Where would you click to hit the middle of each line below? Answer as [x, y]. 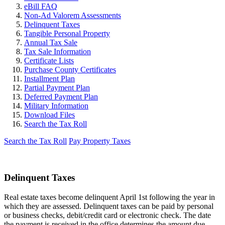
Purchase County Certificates [70, 70]
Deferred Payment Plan [61, 97]
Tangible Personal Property [67, 34]
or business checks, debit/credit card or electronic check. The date [107, 215]
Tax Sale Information [58, 52]
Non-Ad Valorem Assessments [73, 16]
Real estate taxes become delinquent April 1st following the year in [109, 197]
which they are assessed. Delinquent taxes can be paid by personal [109, 206]
